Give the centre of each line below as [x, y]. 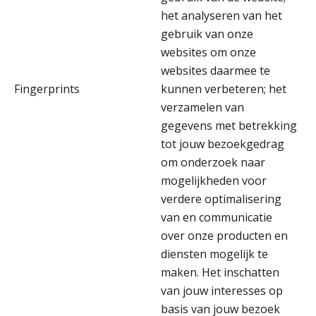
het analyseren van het [221, 15]
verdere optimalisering [221, 199]
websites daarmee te [215, 70]
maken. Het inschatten [220, 272]
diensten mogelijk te [214, 254]
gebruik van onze [207, 34]
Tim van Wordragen [181, 42]
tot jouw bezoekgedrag [223, 144]
